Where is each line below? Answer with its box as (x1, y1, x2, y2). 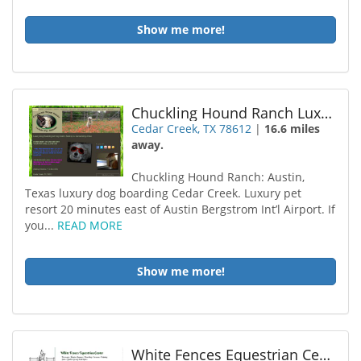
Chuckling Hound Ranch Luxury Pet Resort (321, 103, 333, 122)
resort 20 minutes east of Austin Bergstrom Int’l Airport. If (25, 201, 335, 217)
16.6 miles (264, 121, 321, 136)
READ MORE (57, 218, 122, 233)
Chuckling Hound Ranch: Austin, (131, 169, 305, 185)
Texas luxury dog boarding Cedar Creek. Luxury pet (25, 185, 301, 201)
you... (25, 218, 57, 233)
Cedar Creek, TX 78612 (131, 121, 252, 136)
